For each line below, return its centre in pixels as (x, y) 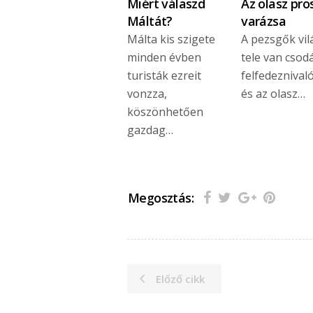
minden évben (164, 58)
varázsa (263, 21)
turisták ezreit (164, 76)
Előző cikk (180, 278)
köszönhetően (165, 112)
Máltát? (150, 21)
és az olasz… (274, 94)
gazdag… (150, 130)
